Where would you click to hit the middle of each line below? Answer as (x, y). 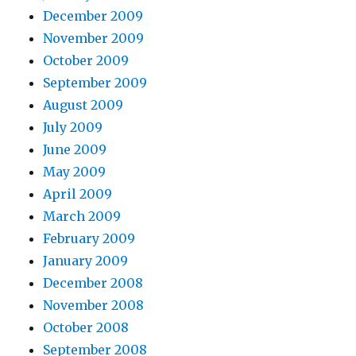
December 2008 (93, 283)
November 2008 (94, 306)
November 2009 (94, 39)
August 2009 (83, 105)
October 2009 (86, 61)
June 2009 (75, 150)
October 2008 (86, 328)
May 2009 (75, 172)
